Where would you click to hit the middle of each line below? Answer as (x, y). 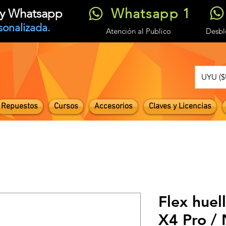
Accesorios (114, 106)
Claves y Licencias (180, 106)
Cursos (66, 106)
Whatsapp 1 (151, 13)
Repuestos (19, 106)
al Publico (154, 31)
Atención (122, 31)
